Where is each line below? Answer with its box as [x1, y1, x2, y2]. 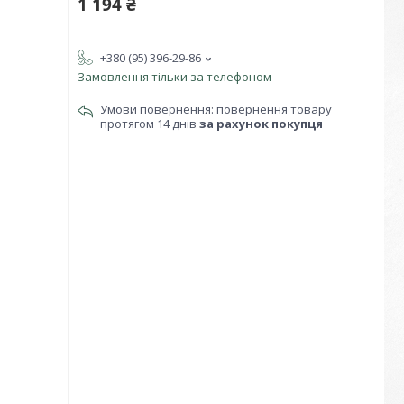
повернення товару [216, 101, 332, 117]
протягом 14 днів [100, 115, 199, 132]
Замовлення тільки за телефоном [78, 69, 271, 85]
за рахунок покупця [199, 115, 323, 132]
